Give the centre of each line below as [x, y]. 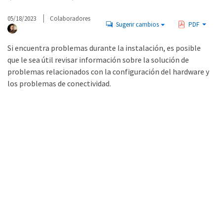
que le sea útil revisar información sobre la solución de [98, 60]
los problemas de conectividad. [59, 83]
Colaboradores [70, 18]
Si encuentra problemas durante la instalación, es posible [104, 48]
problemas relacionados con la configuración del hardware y [108, 72]
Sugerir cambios [137, 24]
